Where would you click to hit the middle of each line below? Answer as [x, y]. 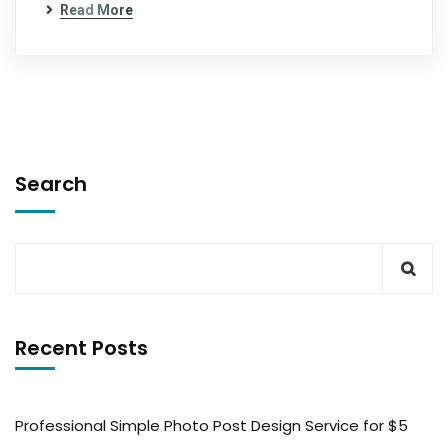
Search [51, 184]
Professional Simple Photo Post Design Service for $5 [211, 425]
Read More [96, 10]
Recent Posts [81, 348]
